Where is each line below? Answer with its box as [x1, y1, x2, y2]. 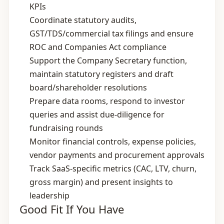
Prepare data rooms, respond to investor [29, 95, 185, 106]
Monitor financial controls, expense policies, [29, 136, 196, 147]
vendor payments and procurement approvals [29, 149, 204, 160]
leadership [29, 190, 69, 201]
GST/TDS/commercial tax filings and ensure [29, 28, 193, 39]
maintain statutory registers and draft [29, 68, 173, 79]
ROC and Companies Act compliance [29, 41, 166, 52]
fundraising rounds [29, 122, 103, 133]
